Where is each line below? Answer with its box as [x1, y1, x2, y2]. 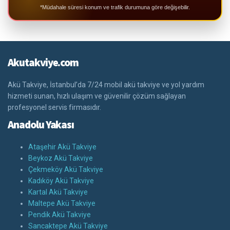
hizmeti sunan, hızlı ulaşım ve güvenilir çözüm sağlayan [8, 92, 186, 101]
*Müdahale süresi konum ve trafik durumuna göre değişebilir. [40, 4, 190, 11]
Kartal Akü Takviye [28, 188, 88, 197]
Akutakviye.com [8, 55, 79, 70]
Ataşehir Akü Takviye [28, 143, 97, 151]
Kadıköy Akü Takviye [28, 177, 94, 185]
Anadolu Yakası [8, 118, 74, 132]
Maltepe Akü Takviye [28, 199, 95, 208]
